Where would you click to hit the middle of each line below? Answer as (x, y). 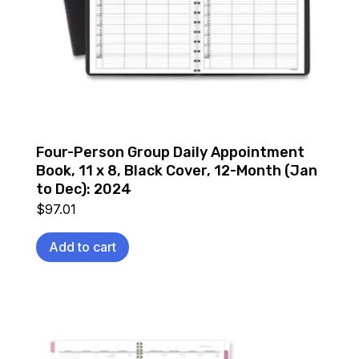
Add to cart (82, 246)
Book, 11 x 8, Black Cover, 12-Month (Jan (176, 170)
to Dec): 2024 (83, 189)
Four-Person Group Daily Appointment (170, 152)
